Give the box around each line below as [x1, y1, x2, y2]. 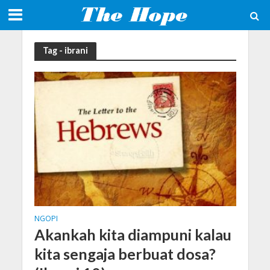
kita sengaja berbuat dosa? [34, 245, 216, 263]
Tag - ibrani [42, 45, 88, 55]
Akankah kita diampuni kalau [34, 225, 231, 244]
